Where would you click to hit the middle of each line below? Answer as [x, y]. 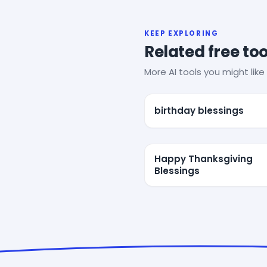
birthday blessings [199, 110]
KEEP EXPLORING [181, 33]
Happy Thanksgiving [204, 159]
